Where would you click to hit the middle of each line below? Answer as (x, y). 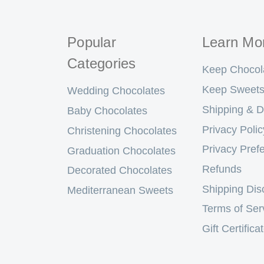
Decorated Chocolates (120, 171)
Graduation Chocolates (121, 151)
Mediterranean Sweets (120, 190)
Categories (102, 64)
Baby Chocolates (107, 111)
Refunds (222, 169)
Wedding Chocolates (116, 91)
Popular (92, 42)
